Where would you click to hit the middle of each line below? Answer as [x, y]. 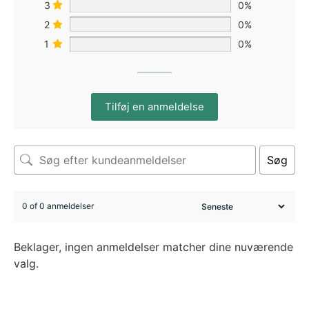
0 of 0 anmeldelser [58, 206]
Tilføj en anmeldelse [154, 106]
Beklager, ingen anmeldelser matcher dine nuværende [153, 247]
